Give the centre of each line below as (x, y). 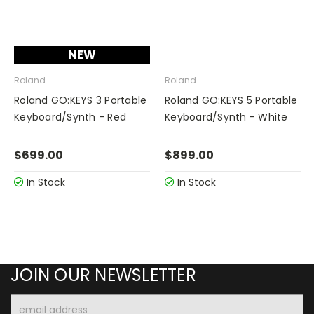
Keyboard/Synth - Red (70, 117)
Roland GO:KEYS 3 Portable (81, 100)
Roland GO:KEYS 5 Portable (231, 100)
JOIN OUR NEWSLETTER (103, 275)
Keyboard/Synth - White (226, 117)
